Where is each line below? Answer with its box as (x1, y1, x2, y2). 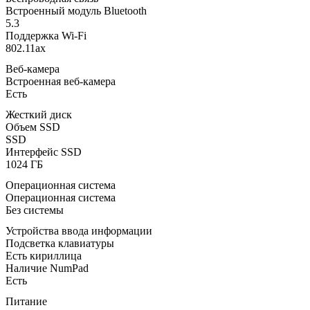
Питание (6, 295, 47, 307)
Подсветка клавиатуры (6, 237, 114, 249)
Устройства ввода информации (6, 224, 152, 237)
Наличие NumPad (6, 262, 89, 274)
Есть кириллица (6, 249, 82, 262)
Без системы (6, 203, 64, 216)
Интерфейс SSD (6, 145, 82, 158)
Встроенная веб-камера (6, 75, 116, 87)
